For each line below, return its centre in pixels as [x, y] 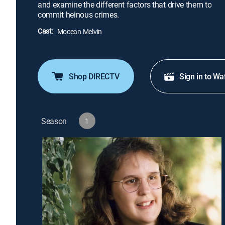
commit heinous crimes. [78, 15]
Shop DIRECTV [94, 77]
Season [54, 121]
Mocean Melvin [79, 31]
